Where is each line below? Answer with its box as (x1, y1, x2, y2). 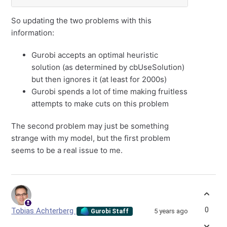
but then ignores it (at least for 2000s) (31, 74, 167, 85)
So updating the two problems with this (11, 16, 152, 26)
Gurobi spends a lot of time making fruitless (31, 87, 188, 97)
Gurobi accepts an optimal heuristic (31, 50, 159, 60)
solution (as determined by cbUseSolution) (31, 62, 185, 72)
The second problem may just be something (11, 121, 169, 131)
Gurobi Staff (89, 208, 129, 215)
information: (11, 28, 55, 38)
